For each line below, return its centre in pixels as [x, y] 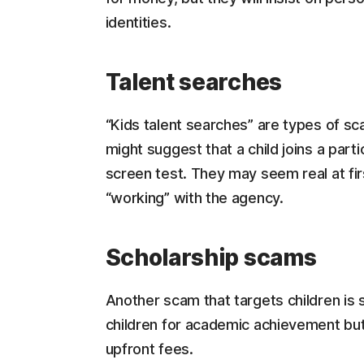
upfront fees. [149, 349]
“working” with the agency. [194, 198]
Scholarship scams [211, 258]
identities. [138, 22]
